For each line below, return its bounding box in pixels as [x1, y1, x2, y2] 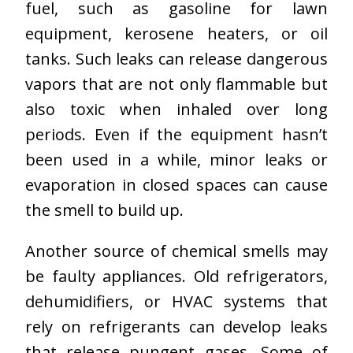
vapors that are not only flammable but [25, 73, 328, 95]
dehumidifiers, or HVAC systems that [25, 291, 328, 313]
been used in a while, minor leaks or [25, 149, 328, 171]
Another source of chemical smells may [25, 240, 328, 262]
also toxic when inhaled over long [25, 98, 328, 121]
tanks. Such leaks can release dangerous [25, 48, 328, 70]
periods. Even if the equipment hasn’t [25, 124, 328, 146]
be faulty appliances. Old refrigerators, [25, 266, 328, 288]
